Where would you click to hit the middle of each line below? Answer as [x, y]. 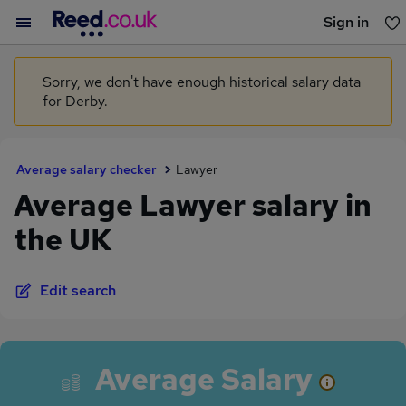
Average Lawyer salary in [193, 205]
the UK [63, 240]
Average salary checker [87, 169]
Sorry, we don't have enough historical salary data [202, 82]
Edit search [78, 290]
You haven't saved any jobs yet [203, 63]
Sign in [346, 22]
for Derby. [75, 101]
